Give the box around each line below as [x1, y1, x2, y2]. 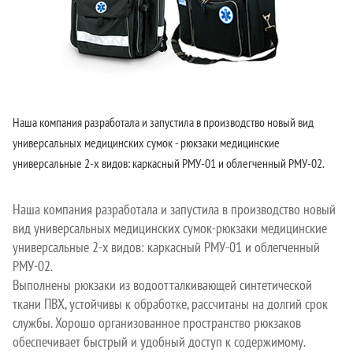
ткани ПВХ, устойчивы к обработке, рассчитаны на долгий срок [13, 294, 328, 313]
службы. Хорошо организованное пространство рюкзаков [13, 313, 301, 332]
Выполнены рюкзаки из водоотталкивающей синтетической [13, 275, 312, 294]
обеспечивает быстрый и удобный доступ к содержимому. [13, 332, 305, 351]
